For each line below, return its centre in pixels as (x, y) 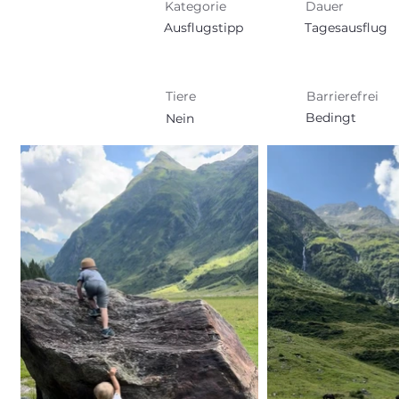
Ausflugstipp (204, 28)
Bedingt (331, 118)
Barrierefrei (342, 96)
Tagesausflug (346, 28)
